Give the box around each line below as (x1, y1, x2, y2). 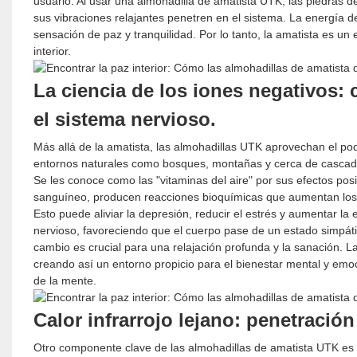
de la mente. (33, 273, 96, 287)
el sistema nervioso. (33, 108, 216, 130)
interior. (33, 44, 71, 57)
